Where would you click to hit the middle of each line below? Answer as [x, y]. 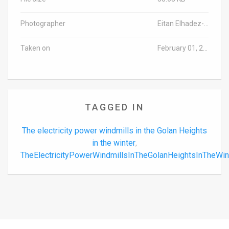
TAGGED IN [114, 107]
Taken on [35, 48]
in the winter [114, 143]
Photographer [43, 23]
